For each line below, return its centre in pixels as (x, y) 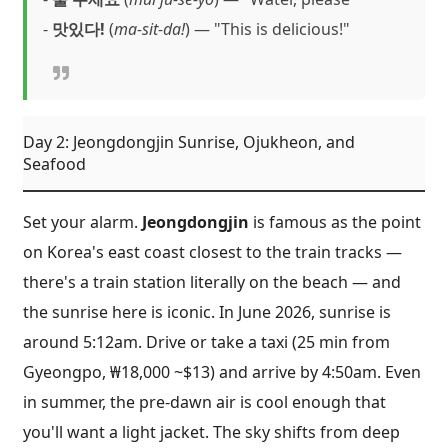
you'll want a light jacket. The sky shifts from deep (211, 431)
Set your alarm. (82, 221)
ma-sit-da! (149, 28)
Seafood (54, 164)
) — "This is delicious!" (267, 28)
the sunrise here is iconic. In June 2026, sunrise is (207, 311)
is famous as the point (335, 221)
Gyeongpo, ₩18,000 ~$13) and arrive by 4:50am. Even (222, 371)
